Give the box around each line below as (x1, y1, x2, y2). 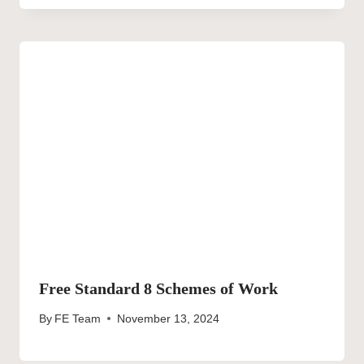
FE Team (54, 312, 102, 325)
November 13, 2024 (117, 312, 220, 325)
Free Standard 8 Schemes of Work (39, 279, 278, 298)
